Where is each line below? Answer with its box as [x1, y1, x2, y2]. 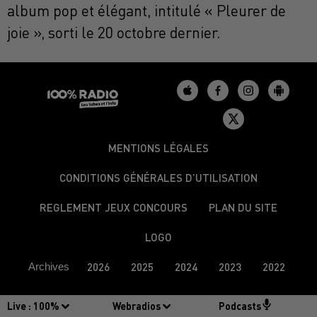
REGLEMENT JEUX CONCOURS [40, 201, 188, 214]
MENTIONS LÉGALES [108, 142, 209, 155]
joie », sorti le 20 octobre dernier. [7, 23, 220, 42]
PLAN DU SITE [209, 201, 277, 214]
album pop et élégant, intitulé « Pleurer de [7, 1, 286, 21]
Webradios [113, 300, 161, 312]
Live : [7, 300, 33, 312]
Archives [28, 260, 69, 273]
